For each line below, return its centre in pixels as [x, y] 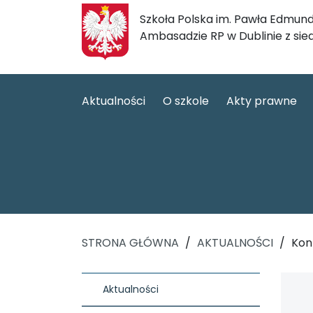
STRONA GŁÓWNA [130, 243]
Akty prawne [262, 101]
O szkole [186, 101]
